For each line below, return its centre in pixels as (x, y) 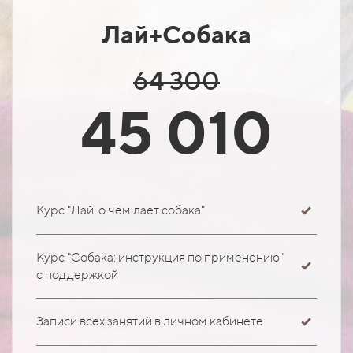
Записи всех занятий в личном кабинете (150, 321)
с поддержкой (77, 274)
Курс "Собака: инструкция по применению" (160, 257)
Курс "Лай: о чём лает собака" (121, 210)
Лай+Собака (176, 33)
